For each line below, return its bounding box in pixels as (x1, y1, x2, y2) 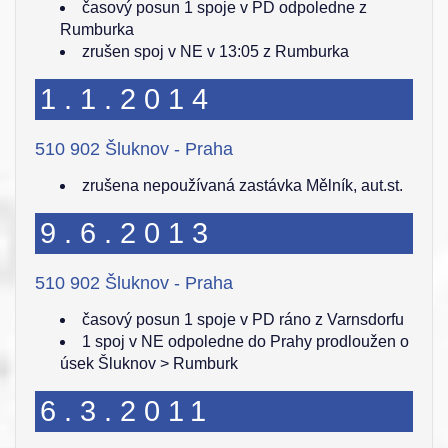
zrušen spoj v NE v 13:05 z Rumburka (82, 43, 349, 60)
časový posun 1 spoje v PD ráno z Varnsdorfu (82, 311, 404, 328)
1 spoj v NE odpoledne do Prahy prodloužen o (82, 333, 409, 350)
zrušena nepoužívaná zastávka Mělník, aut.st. (82, 177, 403, 194)
